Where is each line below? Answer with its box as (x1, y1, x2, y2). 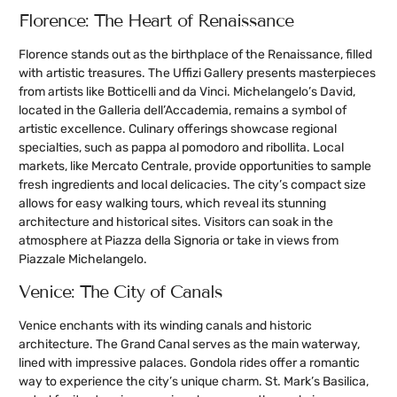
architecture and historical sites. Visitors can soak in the (19, 214, 333, 230)
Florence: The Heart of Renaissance (19, 9, 293, 31)
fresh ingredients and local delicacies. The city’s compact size (19, 176, 366, 192)
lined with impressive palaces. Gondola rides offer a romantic (19, 355, 360, 371)
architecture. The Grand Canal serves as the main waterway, (19, 337, 360, 353)
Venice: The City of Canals (19, 281, 222, 303)
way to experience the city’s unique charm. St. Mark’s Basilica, (19, 374, 369, 390)
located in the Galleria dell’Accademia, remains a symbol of (19, 102, 346, 118)
